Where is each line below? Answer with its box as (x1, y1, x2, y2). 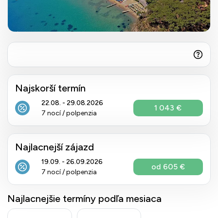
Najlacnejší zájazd (15, 141, 94, 153)
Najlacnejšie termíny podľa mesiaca (7, 193, 162, 204)
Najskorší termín (15, 82, 86, 94)
